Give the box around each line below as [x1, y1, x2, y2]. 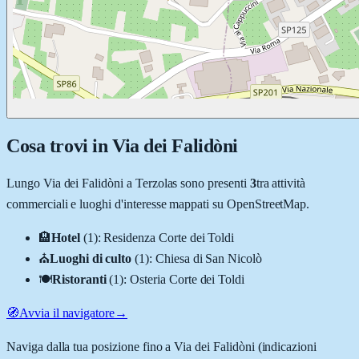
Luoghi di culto [49, 251, 132, 265]
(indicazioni [254, 339, 317, 353]
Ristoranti [51, 272, 107, 286]
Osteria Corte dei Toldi [130, 272, 245, 286]
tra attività [256, 175, 306, 190]
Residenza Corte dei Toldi [103, 230, 235, 244]
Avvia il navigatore [18, 305, 115, 320]
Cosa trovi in [6, 135, 112, 156]
